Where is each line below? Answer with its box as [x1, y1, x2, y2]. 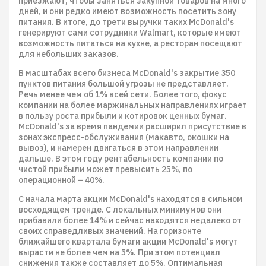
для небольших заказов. [18, 49, 119, 59]
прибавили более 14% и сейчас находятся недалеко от [18, 215, 242, 226]
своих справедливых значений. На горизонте [18, 226, 201, 236]
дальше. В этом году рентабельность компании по [18, 153, 223, 164]
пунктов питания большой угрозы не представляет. [18, 78, 229, 89]
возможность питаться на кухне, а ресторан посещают [18, 38, 242, 49]
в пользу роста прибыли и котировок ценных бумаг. [18, 110, 227, 121]
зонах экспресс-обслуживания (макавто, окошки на [18, 132, 229, 142]
